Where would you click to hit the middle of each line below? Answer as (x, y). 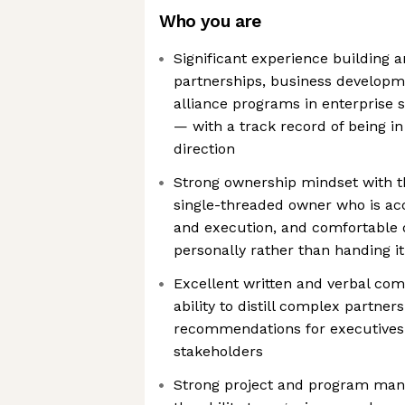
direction (204, 149)
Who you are (210, 21)
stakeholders (218, 351)
